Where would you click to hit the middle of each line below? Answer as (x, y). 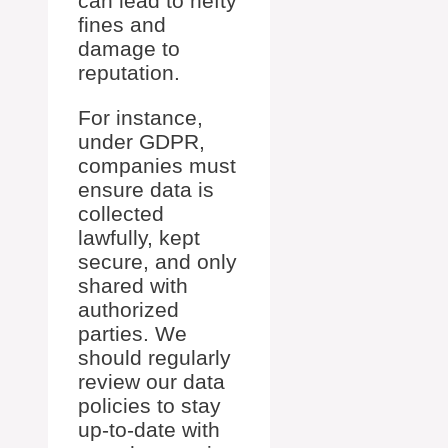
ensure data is (146, 189)
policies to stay (149, 405)
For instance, (140, 117)
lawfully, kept (139, 237)
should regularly (154, 357)
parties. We (132, 333)
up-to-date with (149, 429)
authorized (128, 309)
